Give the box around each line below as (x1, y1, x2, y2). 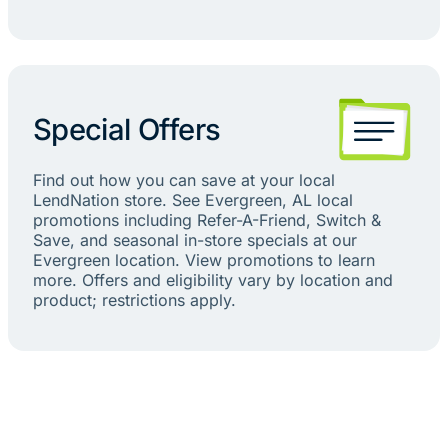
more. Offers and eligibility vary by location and (32, 269, 393, 290)
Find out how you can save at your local (32, 169, 335, 190)
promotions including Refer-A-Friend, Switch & (32, 209, 381, 230)
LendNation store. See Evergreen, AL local (32, 189, 353, 210)
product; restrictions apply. (32, 289, 236, 310)
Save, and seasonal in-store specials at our (32, 229, 357, 250)
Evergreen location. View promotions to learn (32, 249, 375, 270)
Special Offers (32, 111, 221, 147)
